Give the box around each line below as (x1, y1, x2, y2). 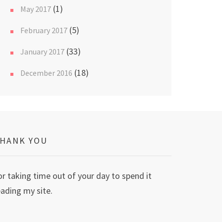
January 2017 (20, 47, 64, 56)
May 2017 (20, 4, 51, 14)
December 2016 (20, 68, 72, 78)
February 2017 (20, 25, 67, 35)
